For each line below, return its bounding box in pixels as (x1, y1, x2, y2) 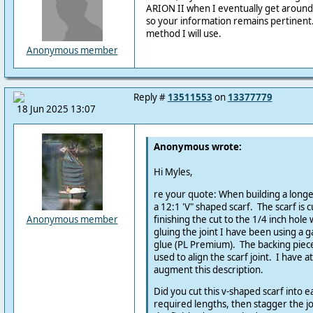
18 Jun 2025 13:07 (16, 103, 96, 115)
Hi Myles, (153, 166, 193, 179)
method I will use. (145, 27, 221, 41)
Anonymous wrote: (153, 140, 242, 153)
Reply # (133, 91, 168, 103)
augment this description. (153, 263, 263, 276)
